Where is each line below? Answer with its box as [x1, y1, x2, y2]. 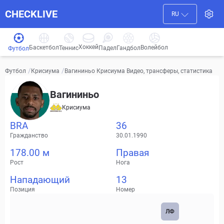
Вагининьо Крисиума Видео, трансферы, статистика [64, 67, 212, 74]
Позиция [10, 186, 35, 193]
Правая [116, 147, 149, 158]
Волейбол [140, 44, 168, 51]
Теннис [59, 44, 78, 51]
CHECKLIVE [5, 8, 57, 20]
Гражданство [10, 132, 48, 139]
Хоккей [78, 43, 98, 50]
